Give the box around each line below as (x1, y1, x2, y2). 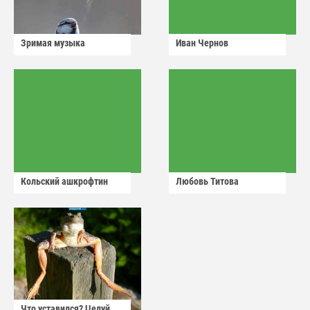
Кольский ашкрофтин (21, 176, 108, 188)
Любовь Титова (176, 176, 239, 188)
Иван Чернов (176, 37, 228, 49)
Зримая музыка (21, 37, 85, 49)
